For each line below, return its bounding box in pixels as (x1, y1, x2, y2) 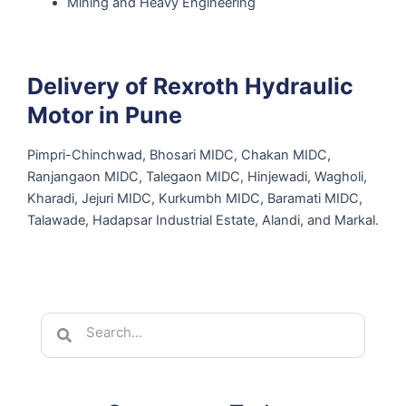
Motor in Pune (27, 101, 182, 129)
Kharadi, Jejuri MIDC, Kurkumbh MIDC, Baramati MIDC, (27, 189, 362, 207)
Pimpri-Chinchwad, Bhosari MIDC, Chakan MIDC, (27, 146, 331, 163)
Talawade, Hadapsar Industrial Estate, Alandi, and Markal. (27, 211, 379, 228)
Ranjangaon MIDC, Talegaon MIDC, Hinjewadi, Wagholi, (27, 168, 367, 185)
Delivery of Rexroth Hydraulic (27, 72, 353, 100)
